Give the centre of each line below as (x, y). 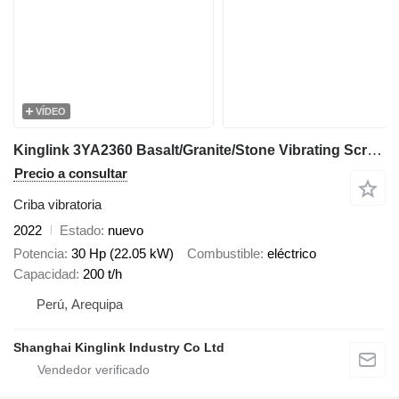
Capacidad (45, 274)
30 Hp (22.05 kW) (122, 253)
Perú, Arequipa (80, 304)
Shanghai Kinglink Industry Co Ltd (119, 347)
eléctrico (292, 253)
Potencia (39, 253)
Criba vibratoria (57, 204)
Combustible (224, 253)
